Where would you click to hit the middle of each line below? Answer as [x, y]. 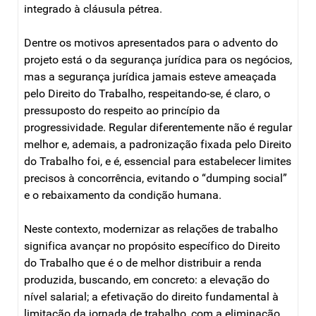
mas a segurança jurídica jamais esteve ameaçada [150, 76]
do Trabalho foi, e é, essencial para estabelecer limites [158, 161]
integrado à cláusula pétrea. [93, 8]
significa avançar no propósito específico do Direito [152, 245]
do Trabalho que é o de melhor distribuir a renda [143, 262]
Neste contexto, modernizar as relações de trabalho [151, 229]
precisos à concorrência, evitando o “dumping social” [156, 178]
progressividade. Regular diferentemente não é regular [158, 127]
